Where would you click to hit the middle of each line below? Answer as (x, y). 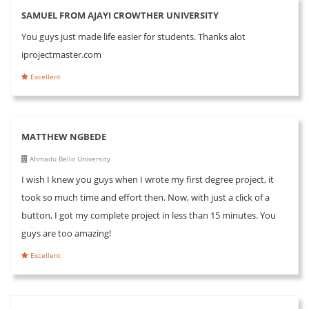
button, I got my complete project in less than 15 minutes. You (149, 215)
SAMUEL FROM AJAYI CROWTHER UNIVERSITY (120, 15)
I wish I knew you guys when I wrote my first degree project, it (148, 179)
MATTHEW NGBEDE (64, 136)
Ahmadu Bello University (69, 158)
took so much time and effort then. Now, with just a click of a (146, 197)
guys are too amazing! (66, 233)
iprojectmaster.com (61, 54)
